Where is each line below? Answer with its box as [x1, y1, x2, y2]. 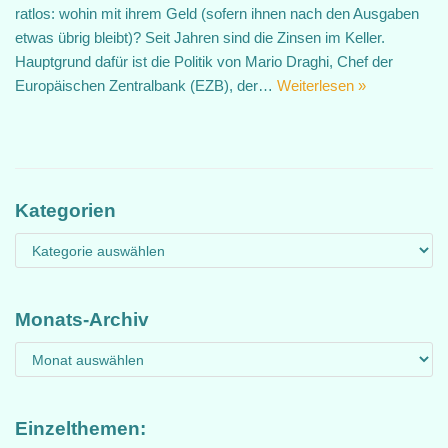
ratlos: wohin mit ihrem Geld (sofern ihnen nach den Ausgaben [15, 5, 419, 22]
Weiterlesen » [277, 77, 366, 94]
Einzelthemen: [15, 418, 146, 439]
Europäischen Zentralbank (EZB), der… [15, 77, 277, 94]
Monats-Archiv [15, 309, 149, 330]
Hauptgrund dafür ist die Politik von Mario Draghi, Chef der [15, 53, 393, 70]
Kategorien [15, 200, 116, 221]
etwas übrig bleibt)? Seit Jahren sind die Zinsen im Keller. [15, 29, 385, 46]
